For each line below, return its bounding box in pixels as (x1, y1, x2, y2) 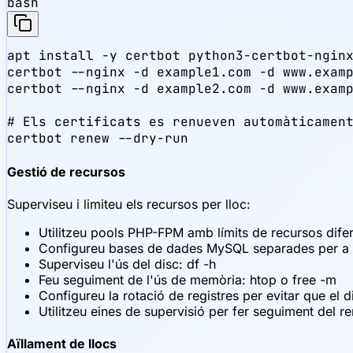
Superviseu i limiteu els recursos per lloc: (7, 195, 251, 212)
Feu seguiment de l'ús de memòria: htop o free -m (39, 271, 336, 288)
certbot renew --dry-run (7, 130, 188, 147)
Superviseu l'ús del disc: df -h (39, 255, 216, 272)
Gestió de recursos (7, 163, 125, 180)
